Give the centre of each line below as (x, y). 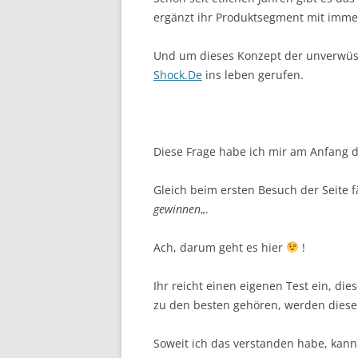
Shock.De (178, 75)
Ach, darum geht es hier (220, 247)
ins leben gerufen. (253, 75)
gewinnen (177, 209)
